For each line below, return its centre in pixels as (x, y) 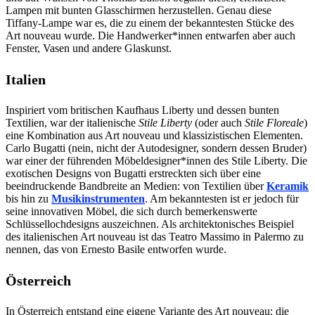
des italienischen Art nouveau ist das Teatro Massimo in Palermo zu (155, 237)
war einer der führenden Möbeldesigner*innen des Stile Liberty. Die (156, 161)
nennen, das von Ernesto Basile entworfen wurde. (116, 250)
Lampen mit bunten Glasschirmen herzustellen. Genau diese (139, 11)
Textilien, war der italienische (72, 123)
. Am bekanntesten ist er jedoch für (222, 199)
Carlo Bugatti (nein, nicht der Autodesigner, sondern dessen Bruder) (156, 148)
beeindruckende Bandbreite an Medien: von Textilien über (136, 186)
